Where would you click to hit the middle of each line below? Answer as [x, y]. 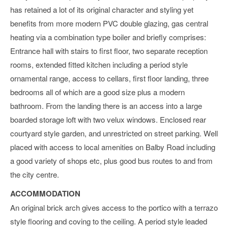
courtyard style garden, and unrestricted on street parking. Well [114, 133]
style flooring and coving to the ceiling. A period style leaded [109, 221]
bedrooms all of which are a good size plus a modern [97, 92]
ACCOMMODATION [45, 194]
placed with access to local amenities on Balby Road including [113, 147]
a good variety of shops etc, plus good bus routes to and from [111, 160]
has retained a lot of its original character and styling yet [102, 9]
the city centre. [35, 174]
